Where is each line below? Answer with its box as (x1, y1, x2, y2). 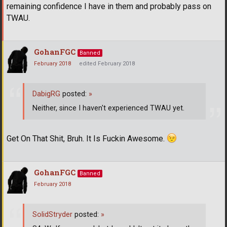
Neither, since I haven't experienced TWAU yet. (32, 103, 184, 112)
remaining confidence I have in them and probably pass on (7, 2, 211, 12)
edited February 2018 (79, 60, 135, 67)
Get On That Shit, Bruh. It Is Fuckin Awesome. (7, 134, 167, 144)
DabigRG (32, 89, 60, 98)
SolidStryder (32, 210, 72, 219)
